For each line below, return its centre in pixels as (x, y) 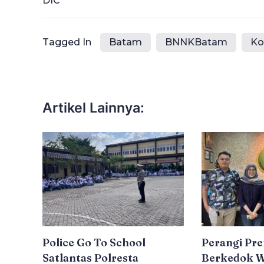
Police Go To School (94, 242)
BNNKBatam (196, 42)
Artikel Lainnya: (93, 108)
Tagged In (67, 42)
